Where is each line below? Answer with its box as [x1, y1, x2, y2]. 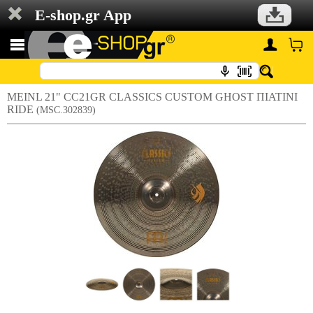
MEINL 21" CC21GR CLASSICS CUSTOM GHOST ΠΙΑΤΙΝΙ [7, 91, 298, 103]
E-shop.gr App [35, 6, 131, 24]
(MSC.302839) [36, 105, 96, 115]
